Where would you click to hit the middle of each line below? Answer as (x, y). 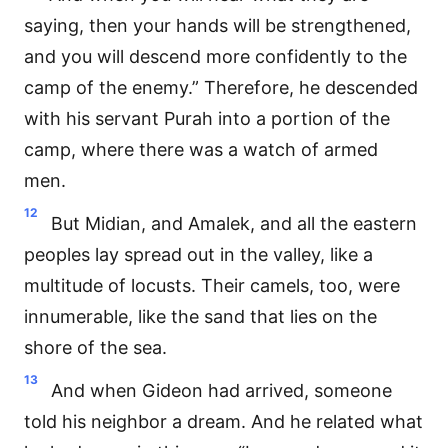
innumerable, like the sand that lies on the (200, 316)
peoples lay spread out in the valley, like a (198, 254)
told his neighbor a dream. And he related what (223, 421)
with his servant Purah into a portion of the (207, 118)
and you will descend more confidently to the (215, 56)
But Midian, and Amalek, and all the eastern (234, 223)
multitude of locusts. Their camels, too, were (212, 285)
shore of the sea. (95, 347)
